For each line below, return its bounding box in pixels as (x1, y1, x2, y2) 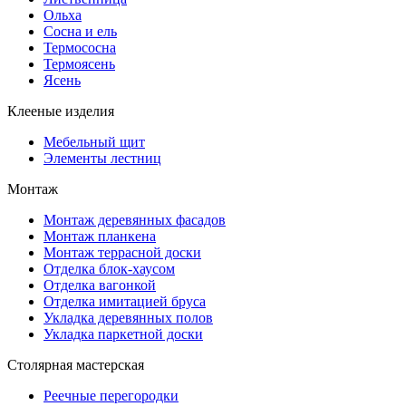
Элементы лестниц (43, 150, 161, 166)
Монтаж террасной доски (43, 245, 201, 260)
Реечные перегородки (43, 388, 179, 403)
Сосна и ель (43, 24, 117, 39)
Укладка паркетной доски (43, 326, 203, 342)
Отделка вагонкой (43, 277, 156, 293)
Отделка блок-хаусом (43, 261, 175, 276)
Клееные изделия (7, 103, 114, 119)
